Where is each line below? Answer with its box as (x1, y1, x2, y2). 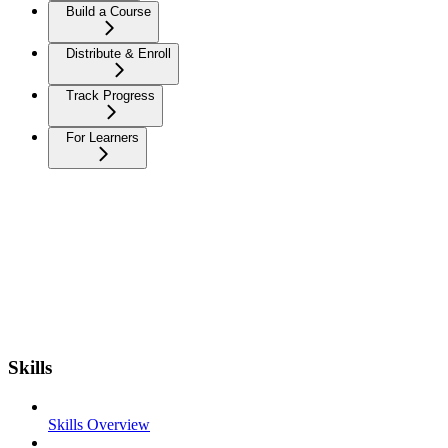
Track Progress (66, 87, 155, 103)
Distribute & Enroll (66, 45, 171, 61)
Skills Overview (48, 416, 150, 433)
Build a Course (66, 3, 151, 19)
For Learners (66, 129, 139, 145)
